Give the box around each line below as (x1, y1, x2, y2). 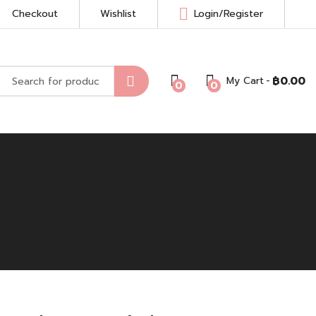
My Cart (226, 73, 264, 89)
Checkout (12, 6, 58, 21)
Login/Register (194, 6, 263, 21)
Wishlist (100, 6, 136, 21)
